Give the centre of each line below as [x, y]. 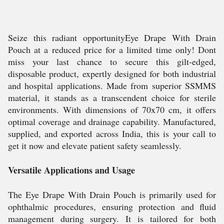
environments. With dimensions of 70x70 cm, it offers [112, 109]
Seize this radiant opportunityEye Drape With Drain [112, 37]
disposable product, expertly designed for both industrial [112, 73]
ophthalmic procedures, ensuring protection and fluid [112, 206]
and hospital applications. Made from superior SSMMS [112, 85]
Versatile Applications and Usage [71, 170]
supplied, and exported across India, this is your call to [112, 133]
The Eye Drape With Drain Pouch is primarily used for [112, 194]
